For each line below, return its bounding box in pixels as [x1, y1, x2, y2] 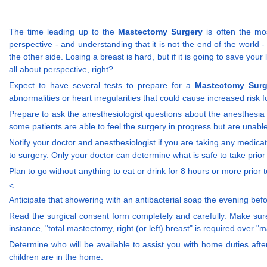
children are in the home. [9, 252, 103, 262]
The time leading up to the [9, 26, 119, 36]
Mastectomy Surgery [118, 26, 203, 36]
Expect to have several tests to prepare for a [9, 80, 195, 90]
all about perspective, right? [9, 64, 113, 74]
